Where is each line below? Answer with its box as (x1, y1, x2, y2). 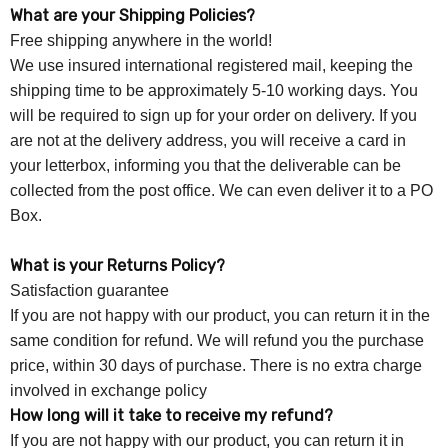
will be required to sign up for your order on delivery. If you (10, 106, 418, 124)
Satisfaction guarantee (10, 281, 170, 299)
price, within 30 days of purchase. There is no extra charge (10, 356, 423, 374)
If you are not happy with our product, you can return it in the (10, 306, 431, 324)
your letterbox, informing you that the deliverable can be (10, 156, 402, 174)
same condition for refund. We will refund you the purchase (10, 331, 425, 349)
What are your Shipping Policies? (10, 5, 256, 25)
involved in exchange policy (10, 381, 208, 399)
